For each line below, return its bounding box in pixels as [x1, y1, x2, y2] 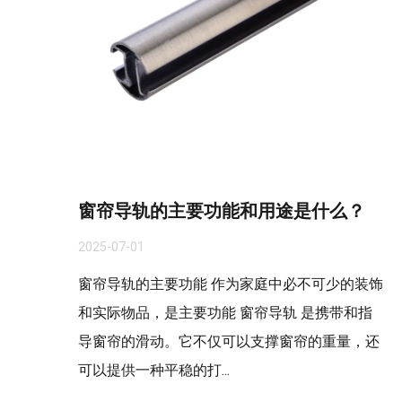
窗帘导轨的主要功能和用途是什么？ [78, 200, 365, 222]
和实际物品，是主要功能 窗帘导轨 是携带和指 [78, 304, 372, 321]
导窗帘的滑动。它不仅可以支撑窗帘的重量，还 [78, 333, 380, 350]
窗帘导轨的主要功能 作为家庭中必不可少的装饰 [78, 275, 383, 293]
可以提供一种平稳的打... [78, 362, 230, 379]
